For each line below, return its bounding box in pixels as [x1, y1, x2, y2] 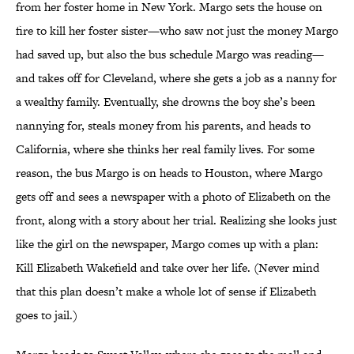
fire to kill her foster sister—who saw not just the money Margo [16, 22, 338, 40]
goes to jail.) [16, 307, 77, 324]
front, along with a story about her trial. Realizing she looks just [16, 212, 337, 229]
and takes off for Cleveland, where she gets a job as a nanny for [16, 70, 337, 87]
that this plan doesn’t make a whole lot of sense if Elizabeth [16, 283, 316, 300]
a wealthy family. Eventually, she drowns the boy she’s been [16, 93, 315, 111]
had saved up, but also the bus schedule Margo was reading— [16, 46, 324, 63]
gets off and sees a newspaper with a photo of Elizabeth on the [16, 188, 330, 205]
